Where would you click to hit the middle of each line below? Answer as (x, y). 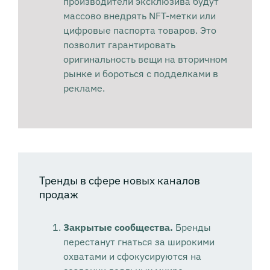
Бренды (193, 228)
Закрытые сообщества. (119, 228)
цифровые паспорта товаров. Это (140, 30)
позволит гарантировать (119, 45)
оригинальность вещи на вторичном (145, 59)
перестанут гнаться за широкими (139, 242)
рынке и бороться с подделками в (140, 74)
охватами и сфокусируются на (132, 256)
